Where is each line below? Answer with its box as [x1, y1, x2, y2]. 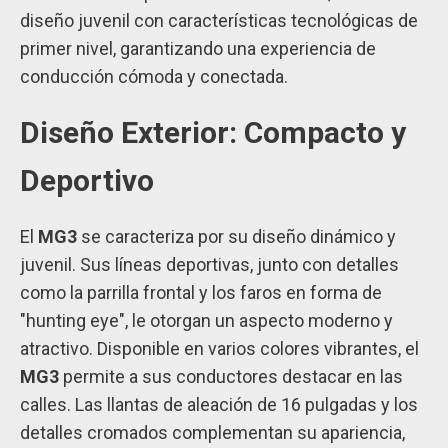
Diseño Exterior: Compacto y [20, 115, 406, 151]
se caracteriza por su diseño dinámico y [77, 226, 396, 248]
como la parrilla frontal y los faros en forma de [20, 282, 382, 304]
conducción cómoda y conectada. [20, 66, 288, 88]
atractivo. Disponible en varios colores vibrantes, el [20, 338, 419, 360]
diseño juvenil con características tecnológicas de [20, 10, 418, 32]
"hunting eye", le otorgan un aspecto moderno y [20, 310, 393, 332]
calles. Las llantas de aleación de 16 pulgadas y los [20, 394, 418, 416]
